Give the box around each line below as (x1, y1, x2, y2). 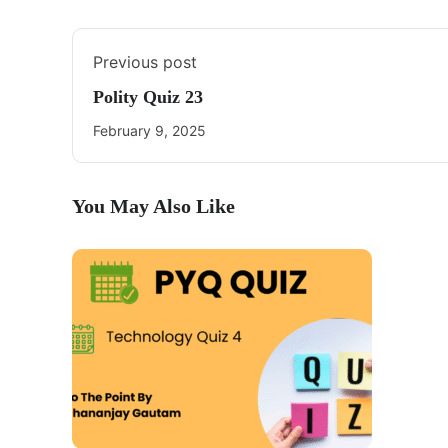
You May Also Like (72, 195, 235, 217)
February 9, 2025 (93, 122, 206, 139)
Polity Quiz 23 (93, 87, 203, 107)
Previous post (93, 52, 197, 72)
